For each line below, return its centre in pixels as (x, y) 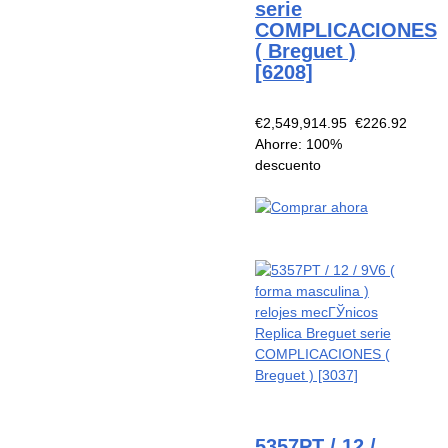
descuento (287, 165)
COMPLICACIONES (345, 29)
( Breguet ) (305, 50)
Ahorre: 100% (298, 144)
